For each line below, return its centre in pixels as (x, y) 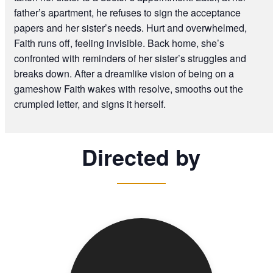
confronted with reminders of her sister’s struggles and (130, 58)
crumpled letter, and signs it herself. (90, 104)
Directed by (141, 156)
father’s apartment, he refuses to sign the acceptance (127, 12)
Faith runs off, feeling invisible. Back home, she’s (119, 43)
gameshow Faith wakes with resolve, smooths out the (128, 88)
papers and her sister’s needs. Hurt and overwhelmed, (130, 27)
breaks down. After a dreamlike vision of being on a (124, 73)
